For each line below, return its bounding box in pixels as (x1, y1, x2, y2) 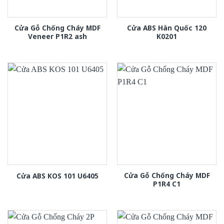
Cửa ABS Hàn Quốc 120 (127, 22, 206, 32)
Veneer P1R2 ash (27, 31, 87, 41)
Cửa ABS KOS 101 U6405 (16, 170, 98, 180)
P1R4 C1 (153, 178, 180, 188)
